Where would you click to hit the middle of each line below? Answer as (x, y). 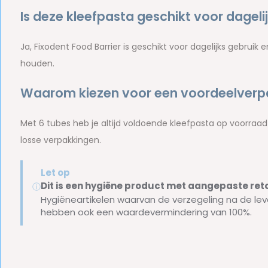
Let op (55, 173)
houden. (37, 63)
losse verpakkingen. (60, 140)
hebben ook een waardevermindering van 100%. (146, 212)
